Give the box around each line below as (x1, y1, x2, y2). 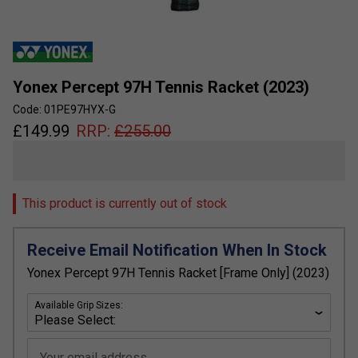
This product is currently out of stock (22, 196, 227, 212)
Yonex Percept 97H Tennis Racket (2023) (13, 78, 309, 97)
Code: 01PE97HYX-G (13, 103, 116, 117)
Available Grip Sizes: (34, 300, 123, 312)
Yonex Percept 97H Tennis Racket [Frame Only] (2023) (27, 265, 329, 281)
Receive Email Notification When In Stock (27, 241, 327, 261)
